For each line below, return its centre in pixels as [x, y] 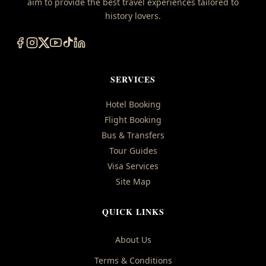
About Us [133, 239]
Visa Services [133, 166]
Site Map [133, 181]
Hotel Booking [133, 104]
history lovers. [133, 15]
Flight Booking [133, 119]
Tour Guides [133, 150]
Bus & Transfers [133, 135]
